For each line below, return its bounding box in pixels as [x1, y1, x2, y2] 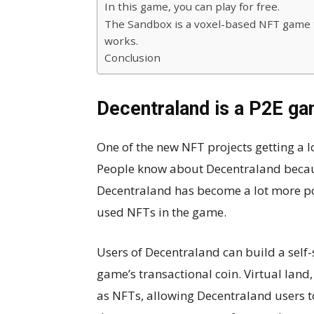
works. [104, 34, 138, 48]
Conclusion [104, 50, 161, 64]
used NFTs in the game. [97, 204, 226, 220]
